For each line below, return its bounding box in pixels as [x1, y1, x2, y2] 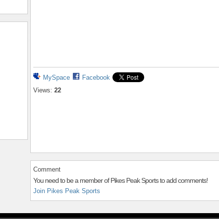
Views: [33, 87, 52, 94]
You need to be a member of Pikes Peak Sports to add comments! [33, 176, 208, 184]
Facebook [82, 74, 110, 82]
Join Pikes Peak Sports [33, 187, 100, 195]
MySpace [43, 74, 70, 82]
